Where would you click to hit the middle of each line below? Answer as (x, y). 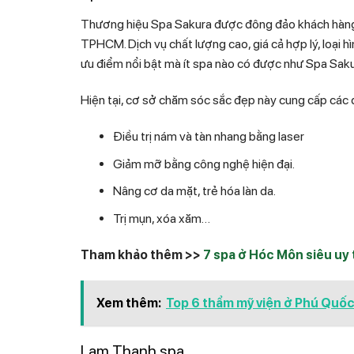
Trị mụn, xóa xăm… (161, 218)
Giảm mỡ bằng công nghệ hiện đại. (203, 164)
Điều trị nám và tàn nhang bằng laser (208, 137)
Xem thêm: (129, 303)
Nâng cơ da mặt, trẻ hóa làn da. (194, 191)
